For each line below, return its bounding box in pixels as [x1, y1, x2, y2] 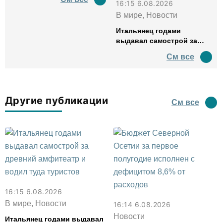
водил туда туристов [116, 56, 191, 64]
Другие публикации [5, 95, 109, 107]
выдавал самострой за [116, 37, 197, 45]
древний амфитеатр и [116, 47, 193, 55]
